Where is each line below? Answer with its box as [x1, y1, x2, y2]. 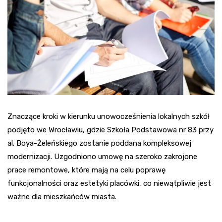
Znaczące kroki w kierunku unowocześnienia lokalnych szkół [7, 112, 210, 121]
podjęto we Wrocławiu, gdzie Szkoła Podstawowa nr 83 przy [7, 125, 214, 135]
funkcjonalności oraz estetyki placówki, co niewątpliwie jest [7, 179, 211, 188]
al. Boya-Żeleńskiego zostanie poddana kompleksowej [7, 139, 191, 148]
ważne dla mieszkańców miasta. [7, 192, 116, 202]
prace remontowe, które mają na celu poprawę [7, 166, 166, 175]
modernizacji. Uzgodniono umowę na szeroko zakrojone [7, 152, 197, 162]
